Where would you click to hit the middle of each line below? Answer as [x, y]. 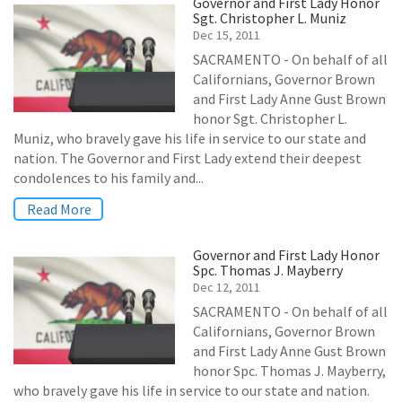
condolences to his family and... [109, 178]
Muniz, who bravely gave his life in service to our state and [190, 138]
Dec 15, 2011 [227, 35]
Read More [59, 209]
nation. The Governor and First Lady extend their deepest [188, 158]
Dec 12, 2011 [227, 287]
